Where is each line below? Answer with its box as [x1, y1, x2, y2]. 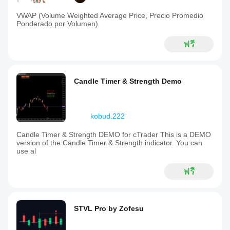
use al [16, 147, 36, 155]
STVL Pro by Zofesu [74, 204, 144, 213]
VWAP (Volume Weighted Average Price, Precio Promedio [16, 11, 203, 20]
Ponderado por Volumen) [16, 20, 98, 28]
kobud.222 [90, 112, 125, 120]
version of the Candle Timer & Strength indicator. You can [16, 139, 202, 147]
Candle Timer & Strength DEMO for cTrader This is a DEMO [16, 130, 211, 139]
